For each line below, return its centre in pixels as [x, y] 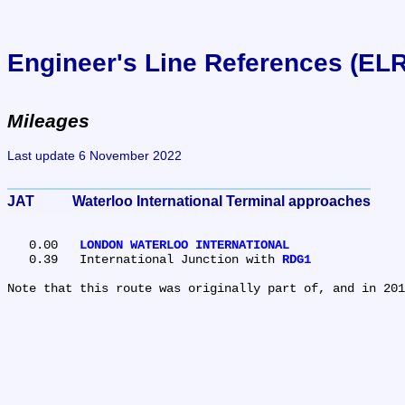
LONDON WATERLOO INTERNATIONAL [184, 245]
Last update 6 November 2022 [94, 155]
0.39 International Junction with [181, 259]
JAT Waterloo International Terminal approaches [221, 201]
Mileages [48, 121]
